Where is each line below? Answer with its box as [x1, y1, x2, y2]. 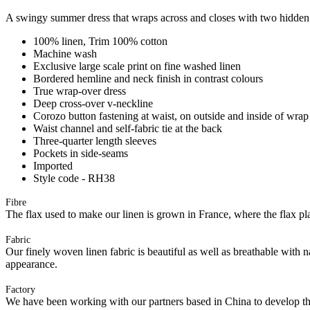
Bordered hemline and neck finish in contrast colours [33, 72, 263, 84]
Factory [6, 284, 35, 295]
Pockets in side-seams [33, 147, 128, 159]
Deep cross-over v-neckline [33, 97, 153, 109]
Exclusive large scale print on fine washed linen [33, 60, 241, 72]
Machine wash [33, 47, 97, 60]
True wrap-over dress [33, 84, 126, 97]
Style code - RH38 [33, 172, 115, 184]
